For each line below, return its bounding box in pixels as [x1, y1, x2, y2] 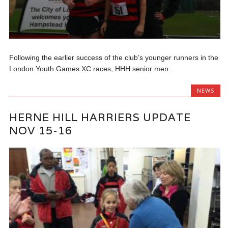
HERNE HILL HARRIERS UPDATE [9, 110, 191, 124]
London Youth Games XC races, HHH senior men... [9, 65, 175, 73]
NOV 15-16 [9, 123, 73, 137]
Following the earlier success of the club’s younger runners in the [9, 53, 219, 62]
